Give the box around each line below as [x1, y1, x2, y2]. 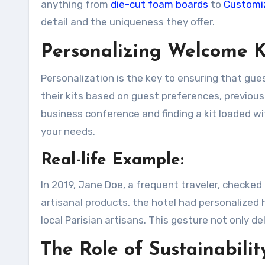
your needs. [41, 125, 95, 137]
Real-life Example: [41, 152, 184, 169]
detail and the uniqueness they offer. [41, 16, 215, 28]
